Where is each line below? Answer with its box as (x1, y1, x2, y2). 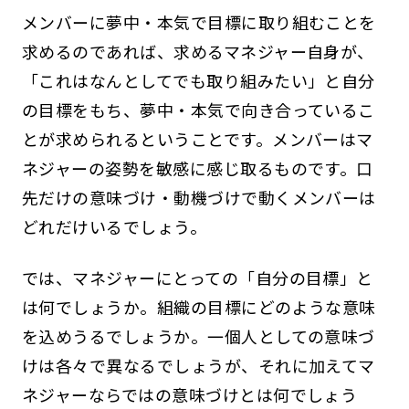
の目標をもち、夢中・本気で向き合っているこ (21, 97, 375, 121)
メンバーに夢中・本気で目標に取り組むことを (21, 9, 376, 34)
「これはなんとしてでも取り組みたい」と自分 (21, 68, 375, 92)
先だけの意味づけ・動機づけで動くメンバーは (21, 184, 376, 209)
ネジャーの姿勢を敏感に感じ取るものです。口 (21, 155, 373, 180)
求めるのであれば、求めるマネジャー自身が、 (21, 38, 374, 63)
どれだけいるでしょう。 (21, 214, 207, 238)
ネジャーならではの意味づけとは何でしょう (21, 382, 358, 406)
